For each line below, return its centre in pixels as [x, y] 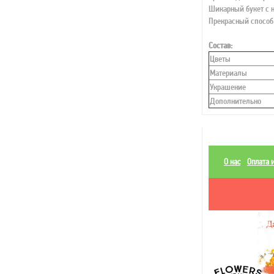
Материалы [228, 73]
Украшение [228, 87]
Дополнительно [235, 101]
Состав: [220, 45]
